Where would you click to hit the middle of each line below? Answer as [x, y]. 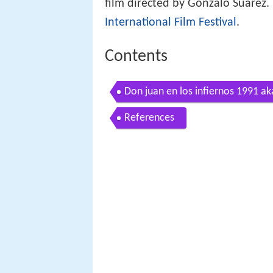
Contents [136, 56]
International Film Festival [171, 22]
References [149, 118]
